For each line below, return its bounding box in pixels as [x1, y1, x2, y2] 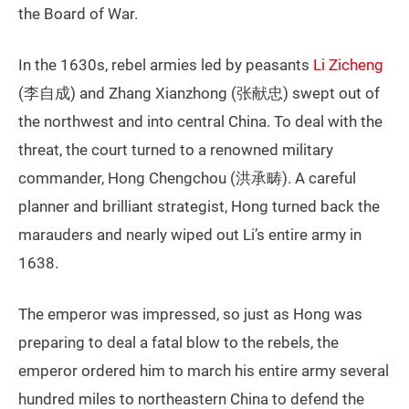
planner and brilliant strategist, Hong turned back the [18, 196, 380, 215]
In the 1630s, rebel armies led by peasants [18, 55, 313, 74]
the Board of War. [18, 4, 138, 23]
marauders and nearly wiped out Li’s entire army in [18, 225, 362, 244]
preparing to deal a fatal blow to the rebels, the [18, 332, 339, 351]
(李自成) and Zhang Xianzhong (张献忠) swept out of [18, 83, 380, 102]
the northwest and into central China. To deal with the [18, 111, 383, 131]
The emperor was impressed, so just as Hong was [18, 304, 362, 323]
